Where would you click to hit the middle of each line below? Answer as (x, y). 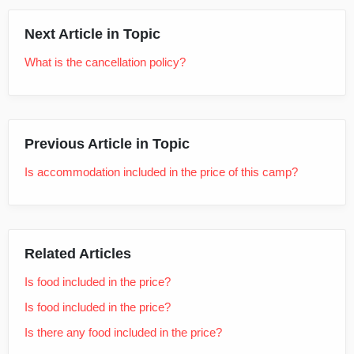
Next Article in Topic (92, 34)
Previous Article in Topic (107, 143)
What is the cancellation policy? (105, 62)
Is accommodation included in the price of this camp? (161, 171)
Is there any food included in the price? (123, 332)
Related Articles (78, 253)
